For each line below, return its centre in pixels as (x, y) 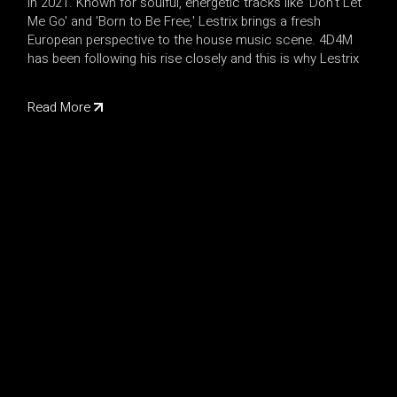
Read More (59, 108)
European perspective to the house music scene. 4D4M (191, 40)
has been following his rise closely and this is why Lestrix (194, 59)
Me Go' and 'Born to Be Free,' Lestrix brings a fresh (175, 22)
